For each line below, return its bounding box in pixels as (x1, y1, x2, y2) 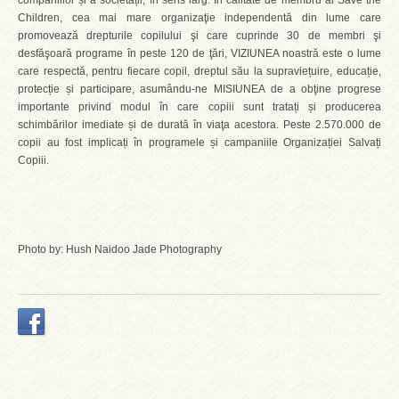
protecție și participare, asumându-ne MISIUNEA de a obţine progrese (18, 83, 381, 95)
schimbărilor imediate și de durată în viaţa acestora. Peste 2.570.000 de (18, 118, 381, 131)
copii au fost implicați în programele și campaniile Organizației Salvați (18, 136, 381, 149)
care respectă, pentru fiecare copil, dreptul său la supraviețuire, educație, (18, 65, 381, 77)
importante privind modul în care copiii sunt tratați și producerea (18, 101, 381, 113)
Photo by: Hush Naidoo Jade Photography (18, 243, 222, 256)
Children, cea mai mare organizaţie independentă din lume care (18, 12, 381, 24)
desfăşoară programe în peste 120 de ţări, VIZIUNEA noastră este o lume (18, 47, 381, 60)
